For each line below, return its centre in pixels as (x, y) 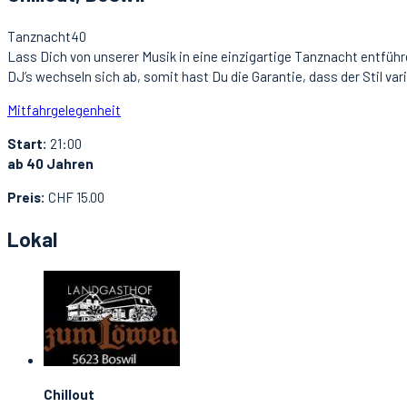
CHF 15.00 (75, 198)
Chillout (69, 395)
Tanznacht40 (47, 37)
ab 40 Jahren (50, 164)
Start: (27, 144)
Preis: (26, 198)
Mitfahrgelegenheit (64, 110)
